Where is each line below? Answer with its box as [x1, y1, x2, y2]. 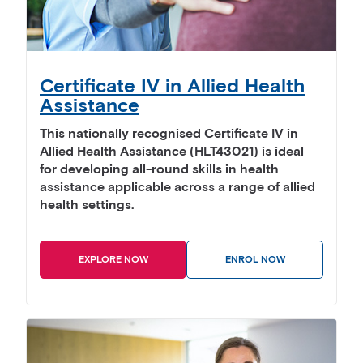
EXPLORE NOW [78, 254, 148, 267]
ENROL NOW [224, 254, 285, 267]
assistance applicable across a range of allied [40, 179, 315, 197]
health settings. [40, 197, 134, 215]
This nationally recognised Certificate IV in [40, 126, 298, 143]
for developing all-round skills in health [40, 161, 279, 179]
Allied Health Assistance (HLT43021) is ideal [40, 143, 304, 161]
